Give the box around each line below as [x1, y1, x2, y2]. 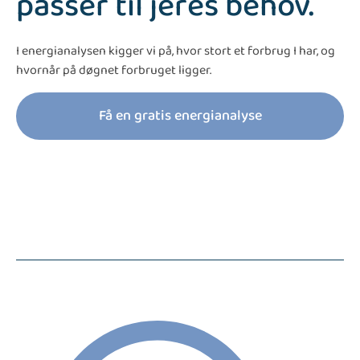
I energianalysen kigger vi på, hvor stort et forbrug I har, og [16, 40, 335, 61]
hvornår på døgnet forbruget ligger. [16, 59, 211, 80]
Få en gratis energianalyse [98, 104, 262, 127]
